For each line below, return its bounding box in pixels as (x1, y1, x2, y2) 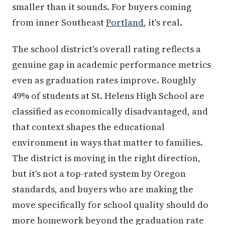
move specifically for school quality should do (12, 198, 208, 211)
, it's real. (144, 16, 182, 29)
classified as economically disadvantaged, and (12, 105, 208, 118)
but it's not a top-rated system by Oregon (12, 167, 186, 180)
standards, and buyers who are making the (12, 183, 193, 196)
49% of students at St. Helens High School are (12, 89, 204, 102)
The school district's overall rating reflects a (12, 43, 201, 56)
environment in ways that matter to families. (12, 136, 203, 149)
